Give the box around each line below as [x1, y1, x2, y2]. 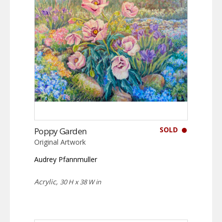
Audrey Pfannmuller [34, 155, 97, 165]
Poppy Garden [34, 125, 87, 137]
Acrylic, [34, 177, 60, 187]
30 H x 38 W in [60, 177, 101, 187]
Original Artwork [34, 137, 86, 147]
